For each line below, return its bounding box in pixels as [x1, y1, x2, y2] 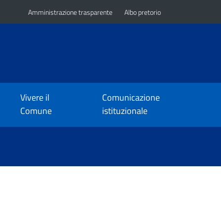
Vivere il [20, 91, 49, 105]
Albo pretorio [124, 6, 161, 17]
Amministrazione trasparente [28, 6, 112, 17]
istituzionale [102, 104, 147, 118]
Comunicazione [102, 91, 160, 105]
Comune [20, 104, 52, 118]
